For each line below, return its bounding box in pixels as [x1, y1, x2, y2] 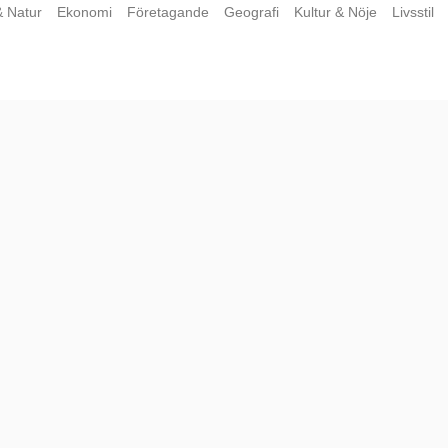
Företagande [127, 4, 210, 20]
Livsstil [392, 4, 435, 20]
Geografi [224, 4, 280, 20]
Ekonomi [57, 4, 113, 20]
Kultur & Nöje [294, 4, 378, 20]
